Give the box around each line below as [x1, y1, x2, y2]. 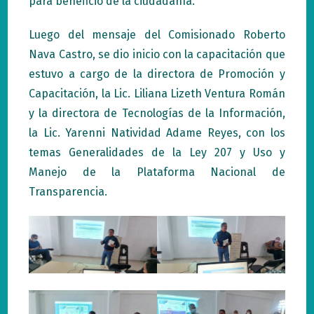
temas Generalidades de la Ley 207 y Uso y [29, 146, 285, 159]
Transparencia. [29, 185, 108, 198]
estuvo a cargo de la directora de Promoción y [29, 67, 285, 81]
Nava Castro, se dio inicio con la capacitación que [29, 48, 285, 61]
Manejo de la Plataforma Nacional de [29, 165, 285, 179]
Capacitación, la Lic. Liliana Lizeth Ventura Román [29, 87, 285, 100]
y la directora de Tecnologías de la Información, [29, 107, 285, 120]
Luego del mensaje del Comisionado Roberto [29, 28, 285, 41]
